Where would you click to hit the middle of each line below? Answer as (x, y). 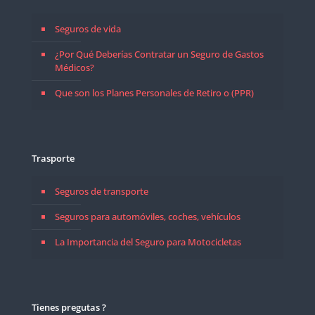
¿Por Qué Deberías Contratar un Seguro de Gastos (159, 54)
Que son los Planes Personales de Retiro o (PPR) (154, 93)
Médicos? (75, 68)
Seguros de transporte (102, 192)
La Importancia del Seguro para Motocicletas (148, 242)
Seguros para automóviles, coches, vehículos (148, 217)
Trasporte (53, 159)
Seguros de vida (88, 29)
